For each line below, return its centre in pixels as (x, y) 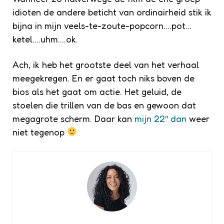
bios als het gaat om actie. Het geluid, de (97, 91)
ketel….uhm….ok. (45, 39)
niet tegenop (40, 132)
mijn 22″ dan (160, 118)
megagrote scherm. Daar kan (73, 118)
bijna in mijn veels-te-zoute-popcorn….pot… (102, 25)
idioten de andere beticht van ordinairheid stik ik (112, 12)
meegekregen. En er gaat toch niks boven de (103, 78)
